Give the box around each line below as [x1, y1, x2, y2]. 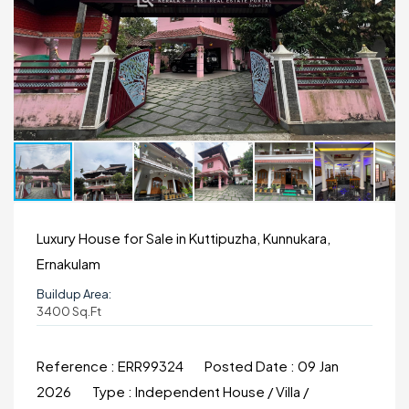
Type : [92, 383, 135, 400]
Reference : [37, 357, 118, 374]
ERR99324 [118, 357, 186, 374]
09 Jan [298, 357, 339, 374]
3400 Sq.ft [37, 304, 101, 319]
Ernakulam [37, 255, 100, 272]
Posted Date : [204, 357, 298, 374]
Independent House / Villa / [135, 383, 309, 400]
